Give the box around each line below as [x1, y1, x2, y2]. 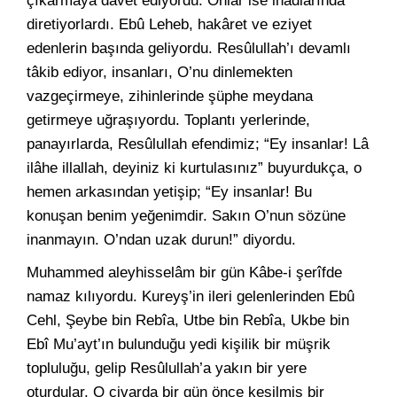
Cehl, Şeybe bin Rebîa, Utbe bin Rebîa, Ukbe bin [27, 312, 349, 329]
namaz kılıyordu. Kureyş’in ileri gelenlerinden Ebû [27, 288, 354, 305]
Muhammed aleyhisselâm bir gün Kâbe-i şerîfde [27, 264, 342, 281]
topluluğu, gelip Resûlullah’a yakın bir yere [27, 360, 307, 377]
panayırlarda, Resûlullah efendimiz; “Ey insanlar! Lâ [27, 136, 369, 152]
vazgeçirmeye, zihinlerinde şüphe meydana [27, 88, 313, 105]
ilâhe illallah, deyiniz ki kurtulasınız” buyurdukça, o [27, 160, 362, 176]
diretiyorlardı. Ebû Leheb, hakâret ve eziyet [27, 16, 312, 33]
